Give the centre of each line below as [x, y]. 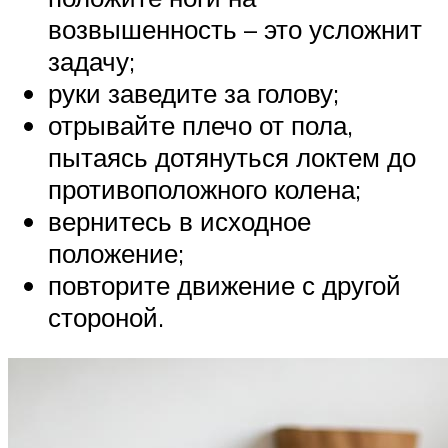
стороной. [106, 316]
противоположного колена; [204, 188]
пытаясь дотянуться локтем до [232, 156]
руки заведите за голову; [193, 92]
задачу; [91, 60]
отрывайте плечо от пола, [200, 124]
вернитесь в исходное [179, 220]
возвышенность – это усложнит [235, 28]
